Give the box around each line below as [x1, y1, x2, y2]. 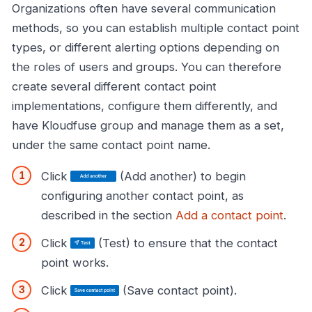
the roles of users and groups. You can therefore [12, 59, 281, 74]
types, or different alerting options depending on [12, 40, 279, 54]
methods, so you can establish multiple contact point [12, 20, 299, 35]
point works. [41, 256, 109, 270]
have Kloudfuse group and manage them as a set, [12, 118, 284, 132]
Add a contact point [175, 208, 283, 223]
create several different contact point [12, 79, 217, 93]
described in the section [41, 208, 175, 223]
